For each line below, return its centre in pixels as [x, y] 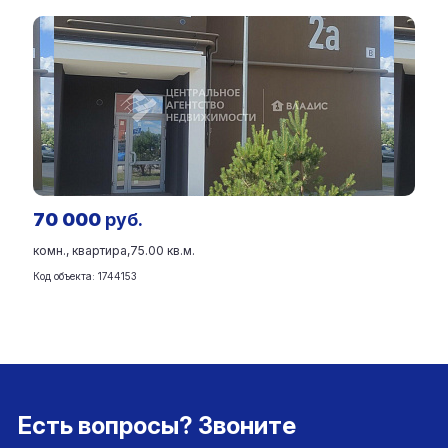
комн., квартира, [81, 250]
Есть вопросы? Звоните [157, 425]
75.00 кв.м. [162, 250]
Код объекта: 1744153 [85, 276]
